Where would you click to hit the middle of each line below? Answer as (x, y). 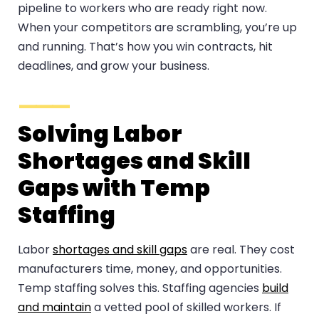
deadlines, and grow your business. (114, 66)
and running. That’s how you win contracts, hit (145, 47)
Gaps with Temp (114, 188)
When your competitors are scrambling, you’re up (157, 28)
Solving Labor (100, 134)
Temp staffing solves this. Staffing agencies (140, 288)
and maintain (54, 308)
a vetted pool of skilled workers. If (186, 308)
